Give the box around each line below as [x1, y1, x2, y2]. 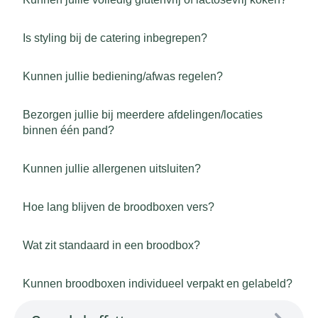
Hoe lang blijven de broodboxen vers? [23, 201, 214, 213]
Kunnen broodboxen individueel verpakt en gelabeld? [23, 278, 292, 290]
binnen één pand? [23, 124, 114, 136]
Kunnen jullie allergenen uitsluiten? [23, 163, 201, 175]
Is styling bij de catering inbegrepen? [23, 32, 207, 44]
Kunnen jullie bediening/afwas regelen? [23, 70, 223, 82]
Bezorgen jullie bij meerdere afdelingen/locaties [23, 109, 263, 121]
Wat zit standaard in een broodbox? [23, 239, 200, 251]
